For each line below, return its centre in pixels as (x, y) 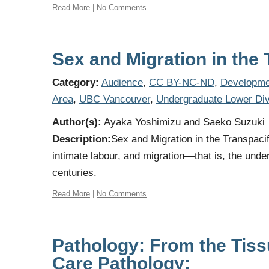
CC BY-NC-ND (182, 83)
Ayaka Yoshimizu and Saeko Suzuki (183, 122)
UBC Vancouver (115, 99)
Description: (82, 139)
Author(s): (77, 122)
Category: (76, 83)
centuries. (74, 173)
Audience (122, 83)
